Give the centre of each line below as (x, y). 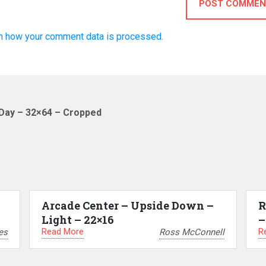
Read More (62, 232)
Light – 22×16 (77, 220)
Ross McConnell (191, 232)
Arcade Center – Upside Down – (127, 205)
